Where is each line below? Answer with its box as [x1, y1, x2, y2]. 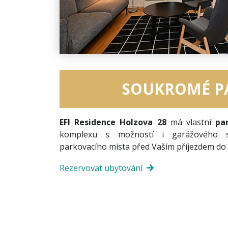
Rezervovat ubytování [60, 162, 142, 174]
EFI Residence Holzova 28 [60, 116, 166, 128]
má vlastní [166, 116, 216, 128]
